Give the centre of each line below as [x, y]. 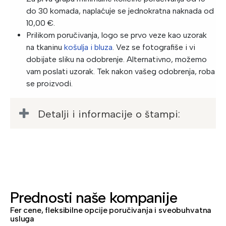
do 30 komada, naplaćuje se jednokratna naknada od [120, 11]
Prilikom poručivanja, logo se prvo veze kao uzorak [117, 35]
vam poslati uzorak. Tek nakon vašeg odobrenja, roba [121, 72]
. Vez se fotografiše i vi [154, 47]
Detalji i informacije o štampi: [109, 114]
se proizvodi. [49, 84]
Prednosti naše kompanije [94, 197]
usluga [22, 218]
